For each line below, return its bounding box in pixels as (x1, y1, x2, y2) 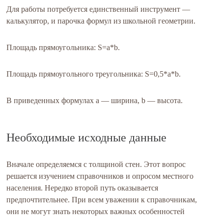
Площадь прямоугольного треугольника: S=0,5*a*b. (6, 70, 181, 79)
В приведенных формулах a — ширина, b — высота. (6, 96, 183, 105)
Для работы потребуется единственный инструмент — (6, 5, 191, 14)
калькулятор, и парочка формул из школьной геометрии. (6, 17, 196, 26)
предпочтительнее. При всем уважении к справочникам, (6, 195, 197, 204)
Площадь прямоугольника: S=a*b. (6, 43, 120, 52)
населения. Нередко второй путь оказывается (6, 184, 159, 192)
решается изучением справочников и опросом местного (6, 172, 194, 181)
